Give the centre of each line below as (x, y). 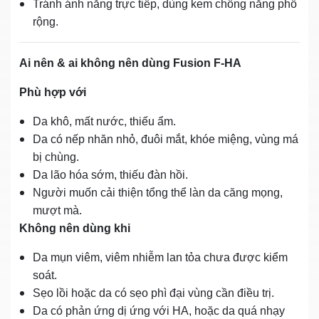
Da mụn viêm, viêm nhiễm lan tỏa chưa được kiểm (160, 257)
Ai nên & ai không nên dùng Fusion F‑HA (130, 63)
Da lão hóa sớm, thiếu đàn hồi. (110, 174)
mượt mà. (57, 210)
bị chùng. (56, 157)
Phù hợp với (53, 92)
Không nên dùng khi (75, 228)
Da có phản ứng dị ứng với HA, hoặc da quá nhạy (159, 310)
